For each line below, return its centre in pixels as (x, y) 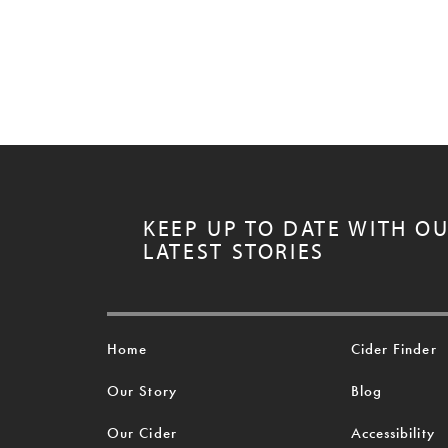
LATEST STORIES (234, 250)
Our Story (142, 390)
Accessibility (392, 433)
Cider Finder (393, 348)
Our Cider (142, 433)
